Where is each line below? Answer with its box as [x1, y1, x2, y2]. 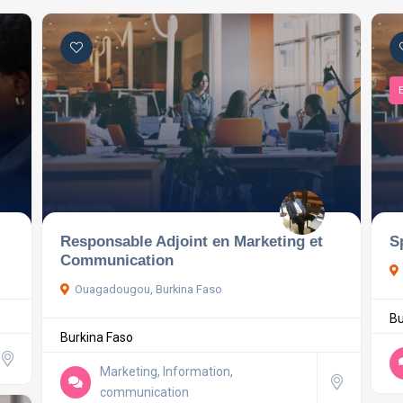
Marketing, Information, [100, 364, 234, 380]
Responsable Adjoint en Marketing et [59, 232, 323, 251]
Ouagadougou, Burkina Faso [74, 282, 222, 297]
